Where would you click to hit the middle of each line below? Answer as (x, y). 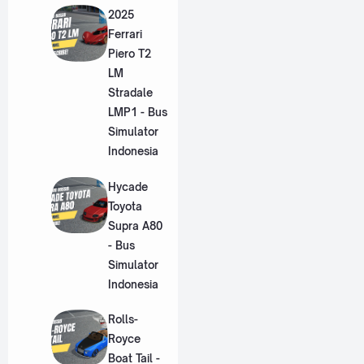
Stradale (130, 93)
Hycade (128, 186)
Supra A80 (135, 225)
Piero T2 (129, 54)
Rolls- (123, 320)
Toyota (125, 206)
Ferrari (125, 35)
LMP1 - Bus (137, 113)
